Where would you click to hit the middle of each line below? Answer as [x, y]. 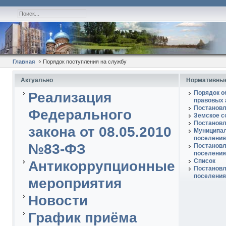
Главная [23, 62]
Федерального [80, 115]
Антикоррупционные [101, 166]
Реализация [70, 98]
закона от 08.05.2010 [100, 132]
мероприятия [75, 183]
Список [204, 161]
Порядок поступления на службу [84, 62]
